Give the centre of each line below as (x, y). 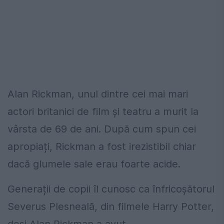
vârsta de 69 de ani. (56, 129)
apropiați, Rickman (51, 147)
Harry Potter (182, 207)
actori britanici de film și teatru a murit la (103, 112)
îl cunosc (114, 189)
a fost (112, 147)
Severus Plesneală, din (61, 207)
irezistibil (149, 147)
